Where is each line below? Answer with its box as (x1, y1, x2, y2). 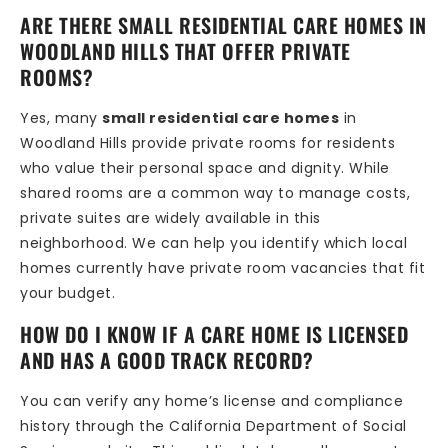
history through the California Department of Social (20, 415, 407, 436)
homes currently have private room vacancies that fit (20, 258, 425, 279)
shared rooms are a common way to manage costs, (20, 183, 410, 204)
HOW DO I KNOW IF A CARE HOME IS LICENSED (20, 318, 408, 349)
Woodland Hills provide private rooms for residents (20, 133, 395, 154)
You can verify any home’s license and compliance (20, 390, 403, 411)
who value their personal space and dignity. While (20, 158, 390, 179)
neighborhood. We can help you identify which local (20, 233, 407, 254)
